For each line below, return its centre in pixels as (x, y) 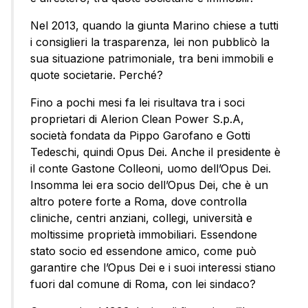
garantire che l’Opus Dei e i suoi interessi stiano (153, 268)
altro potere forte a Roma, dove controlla (139, 202)
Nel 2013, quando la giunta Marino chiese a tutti (154, 26)
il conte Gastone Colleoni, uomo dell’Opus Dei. (151, 169)
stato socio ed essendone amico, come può (143, 251)
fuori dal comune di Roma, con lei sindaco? (143, 284)
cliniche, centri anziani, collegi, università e (141, 218)
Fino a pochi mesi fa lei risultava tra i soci (137, 103)
